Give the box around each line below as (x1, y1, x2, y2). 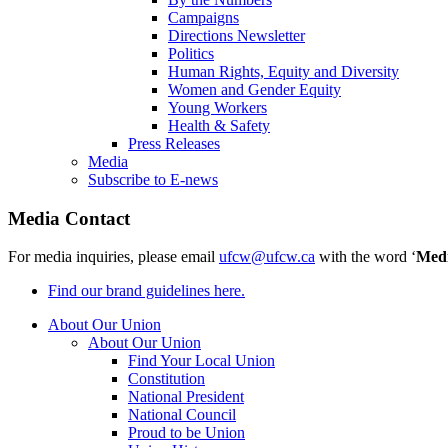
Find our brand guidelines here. (48, 282, 245, 300)
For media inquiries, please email (8, 248, 219, 266)
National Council (128, 406, 236, 424)
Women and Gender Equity (168, 81, 341, 99)
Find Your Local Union (128, 352, 275, 370)
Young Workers (168, 99, 267, 117)
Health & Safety (168, 117, 270, 135)
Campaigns (168, 9, 239, 27)
